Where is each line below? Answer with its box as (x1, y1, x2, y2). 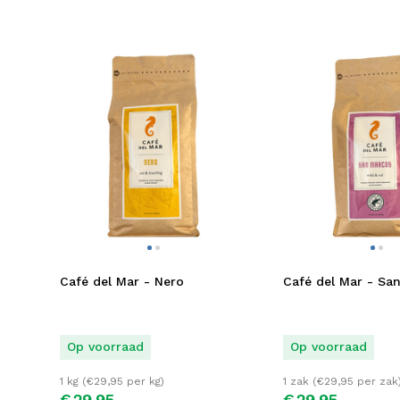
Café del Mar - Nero (60, 273, 184, 288)
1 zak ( (283, 375, 316, 388)
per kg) (123, 375, 164, 388)
